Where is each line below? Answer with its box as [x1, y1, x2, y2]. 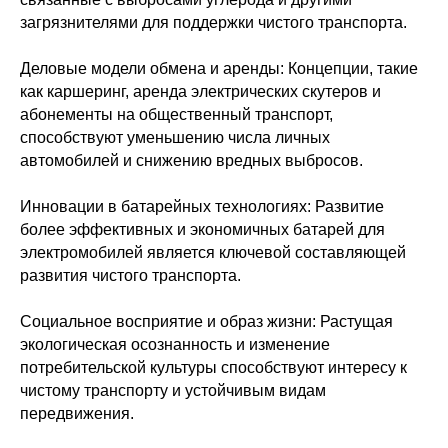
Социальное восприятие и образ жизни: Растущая [20, 313, 393, 330]
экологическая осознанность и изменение [20, 336, 330, 353]
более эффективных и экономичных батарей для [20, 221, 385, 238]
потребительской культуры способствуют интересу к [20, 359, 407, 376]
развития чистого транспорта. [20, 267, 241, 284]
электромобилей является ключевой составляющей [20, 244, 406, 261]
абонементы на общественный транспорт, [20, 106, 333, 123]
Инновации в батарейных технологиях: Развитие [20, 198, 384, 215]
